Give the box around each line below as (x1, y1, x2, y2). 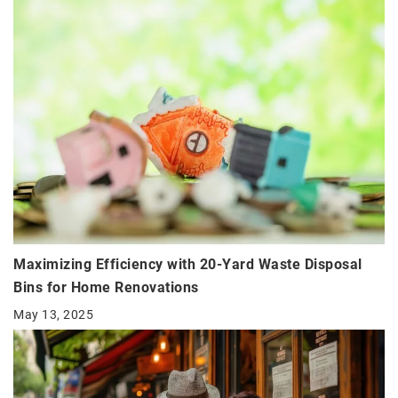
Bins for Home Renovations (13, 278, 199, 296)
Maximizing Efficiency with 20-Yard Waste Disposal (13, 255, 362, 273)
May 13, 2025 (13, 306, 93, 322)
